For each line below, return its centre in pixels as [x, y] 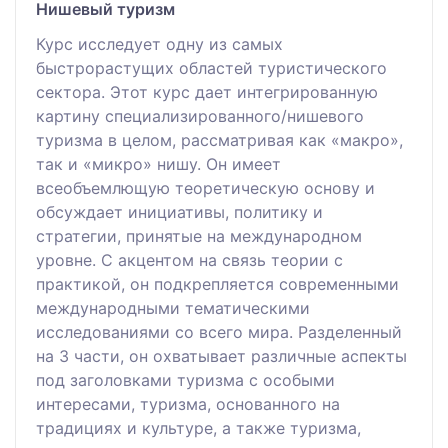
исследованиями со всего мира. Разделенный [219, 331]
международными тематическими [173, 307]
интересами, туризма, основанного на [188, 403]
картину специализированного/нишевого [200, 115]
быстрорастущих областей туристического [211, 67]
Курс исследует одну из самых [159, 43]
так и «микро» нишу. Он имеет [158, 163]
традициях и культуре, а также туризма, [198, 427]
